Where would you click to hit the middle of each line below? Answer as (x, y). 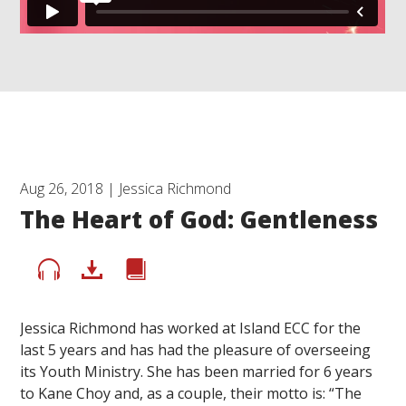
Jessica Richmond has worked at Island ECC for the (191, 328)
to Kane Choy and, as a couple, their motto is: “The (191, 393)
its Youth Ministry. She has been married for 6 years (197, 371)
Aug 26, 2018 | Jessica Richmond (126, 188)
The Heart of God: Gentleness (199, 219)
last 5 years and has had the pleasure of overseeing (196, 349)
